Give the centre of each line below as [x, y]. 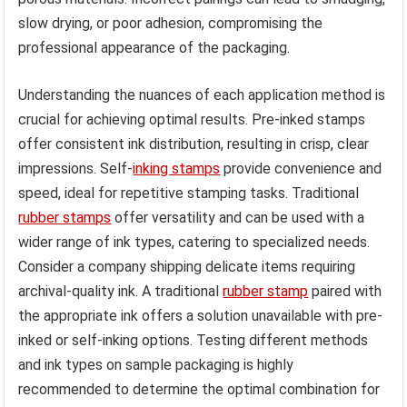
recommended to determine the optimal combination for [199, 389]
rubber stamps [65, 218]
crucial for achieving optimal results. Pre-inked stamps [192, 119]
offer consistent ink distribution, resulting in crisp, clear [194, 144]
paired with [345, 291]
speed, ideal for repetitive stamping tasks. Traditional [189, 193]
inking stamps [177, 169]
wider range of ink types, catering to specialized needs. [194, 242]
